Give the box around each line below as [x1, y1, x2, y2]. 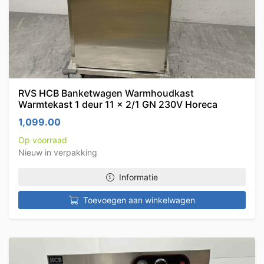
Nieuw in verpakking [18, 147, 97, 157]
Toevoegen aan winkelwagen [83, 195, 195, 205]
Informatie [119, 172, 158, 182]
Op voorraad [18, 135, 67, 145]
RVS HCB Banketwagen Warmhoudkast [18, 87, 194, 99]
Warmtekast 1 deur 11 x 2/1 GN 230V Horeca [18, 98, 217, 110]
